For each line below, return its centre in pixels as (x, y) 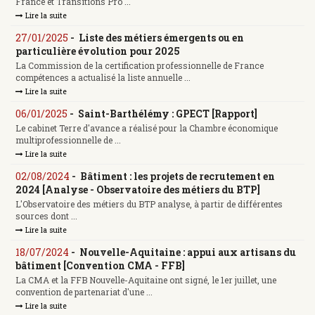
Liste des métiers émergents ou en (161, 37)
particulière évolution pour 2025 (98, 51)
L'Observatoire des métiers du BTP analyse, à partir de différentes (149, 204)
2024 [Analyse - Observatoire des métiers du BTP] (138, 189)
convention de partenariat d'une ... (84, 292)
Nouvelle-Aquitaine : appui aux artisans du (188, 252)
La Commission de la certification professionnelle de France (140, 66)
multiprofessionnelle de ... (68, 140)
